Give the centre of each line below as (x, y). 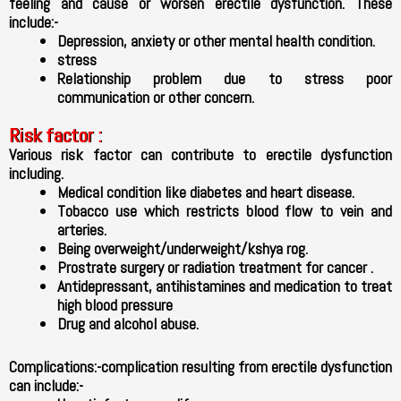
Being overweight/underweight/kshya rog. (183, 249)
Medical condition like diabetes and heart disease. (206, 192)
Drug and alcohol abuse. (128, 324)
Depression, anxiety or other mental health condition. (216, 41)
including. (36, 174)
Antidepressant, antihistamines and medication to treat (225, 286)
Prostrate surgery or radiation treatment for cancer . (215, 268)
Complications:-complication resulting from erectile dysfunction (200, 367)
